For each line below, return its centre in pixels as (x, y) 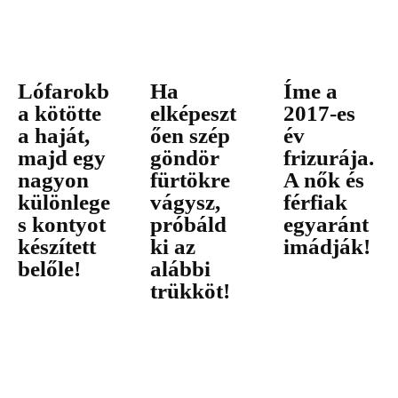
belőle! (49, 268)
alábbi (181, 268)
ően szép (191, 135)
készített (57, 246)
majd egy (62, 157)
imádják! (326, 246)
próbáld (189, 224)
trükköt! (191, 291)
